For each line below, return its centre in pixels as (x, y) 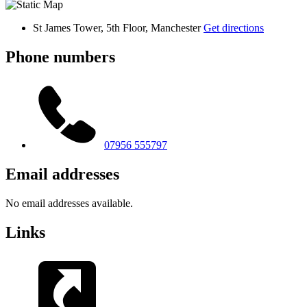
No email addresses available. (69, 203)
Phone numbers (60, 57)
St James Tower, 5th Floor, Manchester (118, 28)
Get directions (234, 28)
